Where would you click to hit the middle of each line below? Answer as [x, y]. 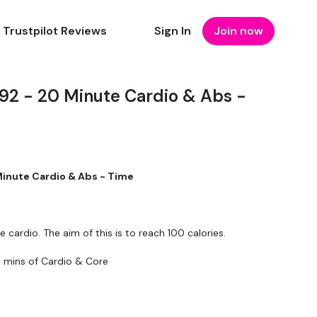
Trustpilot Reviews [54, 31]
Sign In [173, 31]
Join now [238, 31]
